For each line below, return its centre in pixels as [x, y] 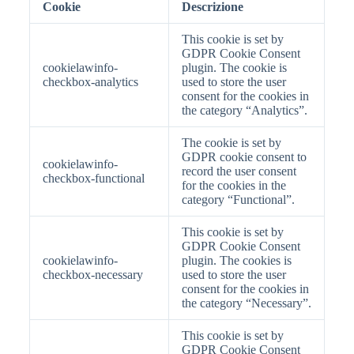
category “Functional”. [238, 200]
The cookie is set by [231, 143]
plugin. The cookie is [234, 68]
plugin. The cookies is [236, 260]
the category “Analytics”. [244, 110]
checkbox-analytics [90, 82]
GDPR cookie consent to [244, 157]
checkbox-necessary [92, 275]
